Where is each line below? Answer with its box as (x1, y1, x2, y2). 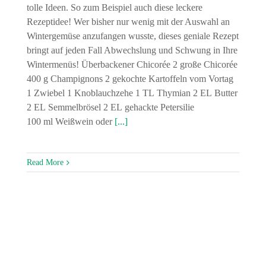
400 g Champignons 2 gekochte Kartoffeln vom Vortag (26, 74, 233, 84)
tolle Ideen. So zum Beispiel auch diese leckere (26, 2, 202, 13)
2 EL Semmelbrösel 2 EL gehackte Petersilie (26, 102, 194, 113)
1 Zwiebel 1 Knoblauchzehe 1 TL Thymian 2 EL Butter (26, 88, 237, 99)
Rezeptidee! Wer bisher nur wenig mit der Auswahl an (26, 17, 230, 27)
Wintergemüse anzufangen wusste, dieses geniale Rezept (26, 31, 239, 42)
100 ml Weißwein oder (26, 116, 115, 127)
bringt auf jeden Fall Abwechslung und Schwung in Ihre (26, 45, 237, 56)
